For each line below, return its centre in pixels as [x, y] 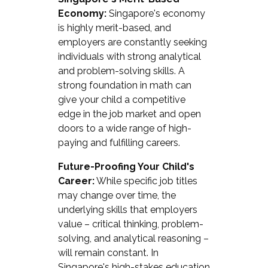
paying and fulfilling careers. [119, 142]
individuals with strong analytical [129, 56]
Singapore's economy [156, 13]
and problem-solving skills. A [121, 71]
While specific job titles [146, 181]
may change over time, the [117, 195]
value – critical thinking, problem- [130, 224]
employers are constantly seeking [132, 42]
